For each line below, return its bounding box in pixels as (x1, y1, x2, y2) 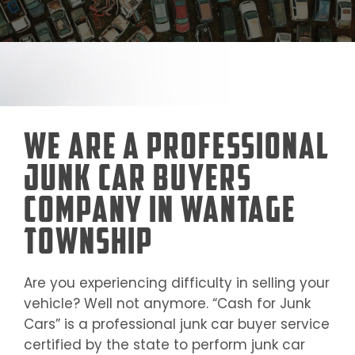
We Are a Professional (24, 124, 330, 168)
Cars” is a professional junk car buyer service (24, 315, 330, 334)
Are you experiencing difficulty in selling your (24, 273, 330, 293)
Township (24, 219, 154, 263)
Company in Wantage (24, 187, 297, 231)
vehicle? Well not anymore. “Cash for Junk (24, 294, 311, 314)
